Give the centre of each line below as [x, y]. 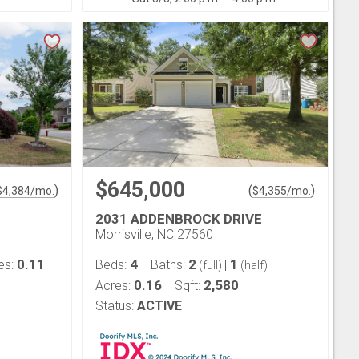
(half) [253, 265]
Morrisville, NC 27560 [154, 234]
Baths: [169, 265]
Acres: [115, 286]
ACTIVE [159, 306]
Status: [115, 306]
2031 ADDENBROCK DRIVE [179, 219]
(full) [210, 265]
